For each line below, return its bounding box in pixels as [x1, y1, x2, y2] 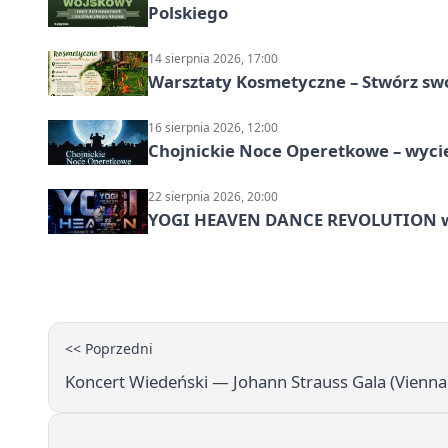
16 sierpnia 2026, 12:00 [148, 118, 278, 136]
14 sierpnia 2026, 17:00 [148, 49, 278, 67]
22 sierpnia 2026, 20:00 [148, 187, 278, 205]
